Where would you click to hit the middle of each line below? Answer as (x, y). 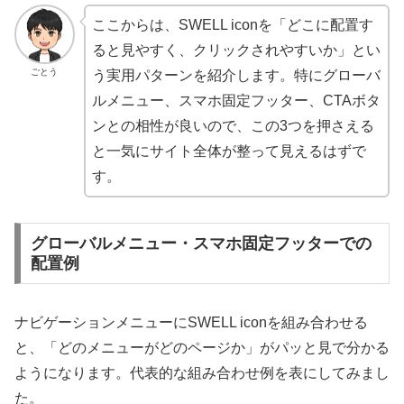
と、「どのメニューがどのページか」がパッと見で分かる (202, 348)
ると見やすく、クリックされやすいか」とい (236, 50)
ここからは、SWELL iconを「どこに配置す (232, 24)
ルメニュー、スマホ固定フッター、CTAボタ (236, 100)
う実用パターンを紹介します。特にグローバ (236, 75)
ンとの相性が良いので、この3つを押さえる (233, 125)
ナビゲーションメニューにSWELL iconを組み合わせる (191, 323)
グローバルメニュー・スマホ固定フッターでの (201, 244)
